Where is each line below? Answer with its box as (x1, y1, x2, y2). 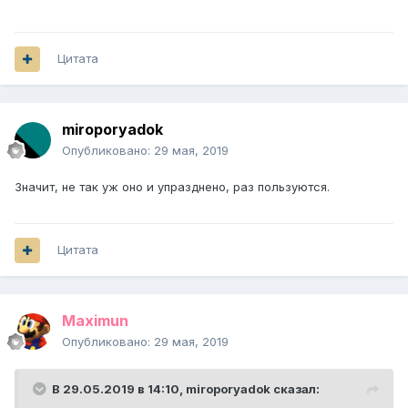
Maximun (62, 311, 128, 331)
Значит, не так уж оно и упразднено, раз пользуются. (15, 179, 333, 195)
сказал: (270, 382, 320, 397)
